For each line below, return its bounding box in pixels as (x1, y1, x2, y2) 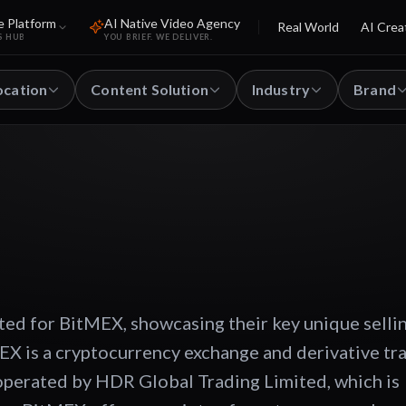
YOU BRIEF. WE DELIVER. (104, 31, 213, 42)
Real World (277, 19, 339, 34)
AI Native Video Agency (104, 14, 240, 31)
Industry (251, 81, 311, 98)
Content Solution (91, 81, 208, 98)
